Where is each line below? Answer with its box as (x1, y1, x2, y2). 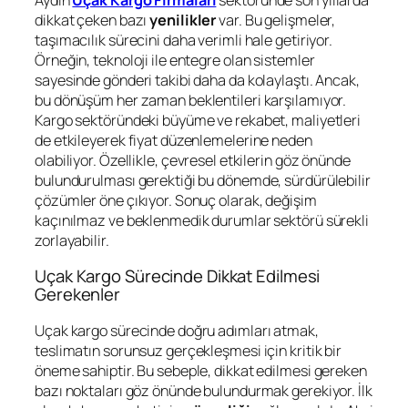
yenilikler (149, 9, 217, 30)
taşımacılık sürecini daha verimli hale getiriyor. (35, 29, 333, 50)
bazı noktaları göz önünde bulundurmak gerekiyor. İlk (35, 380, 372, 401)
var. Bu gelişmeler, (216, 9, 336, 30)
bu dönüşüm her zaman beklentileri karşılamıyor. (35, 89, 347, 110)
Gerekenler (35, 282, 121, 307)
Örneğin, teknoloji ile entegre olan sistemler (35, 49, 315, 70)
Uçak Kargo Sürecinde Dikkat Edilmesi (35, 264, 321, 289)
